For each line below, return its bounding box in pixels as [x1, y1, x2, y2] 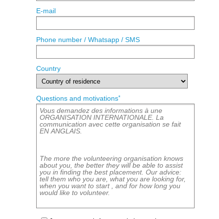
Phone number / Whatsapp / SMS [36, 36, 140, 44]
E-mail [36, 7, 56, 15]
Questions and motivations [36, 94, 118, 102]
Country [36, 65, 61, 72]
